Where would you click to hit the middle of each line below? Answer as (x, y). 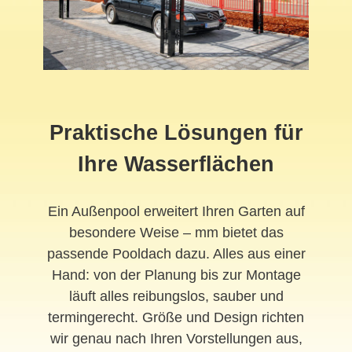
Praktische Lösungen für (176, 133)
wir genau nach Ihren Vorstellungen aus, (176, 339)
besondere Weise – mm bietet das (176, 233)
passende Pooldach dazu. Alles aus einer (176, 254)
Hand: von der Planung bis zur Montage (176, 275)
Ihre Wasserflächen (176, 165)
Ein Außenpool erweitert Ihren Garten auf (176, 212)
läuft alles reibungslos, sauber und (176, 297)
